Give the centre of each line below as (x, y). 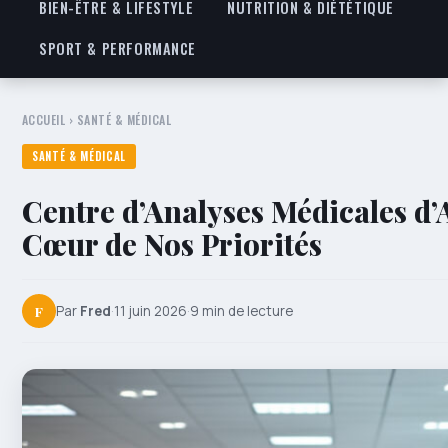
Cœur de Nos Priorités (172, 244)
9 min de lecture (241, 310)
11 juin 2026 (150, 310)
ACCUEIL (44, 119)
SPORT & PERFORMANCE (118, 48)
